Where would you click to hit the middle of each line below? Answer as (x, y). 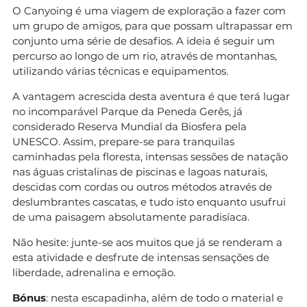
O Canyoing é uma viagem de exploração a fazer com (149, 10)
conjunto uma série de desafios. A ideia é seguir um (144, 40)
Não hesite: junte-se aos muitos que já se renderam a (147, 242)
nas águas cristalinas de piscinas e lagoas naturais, (140, 171)
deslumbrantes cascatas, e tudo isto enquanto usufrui (149, 201)
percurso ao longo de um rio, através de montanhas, (145, 56)
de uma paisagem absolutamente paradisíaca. (131, 217)
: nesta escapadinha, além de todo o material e (164, 297)
